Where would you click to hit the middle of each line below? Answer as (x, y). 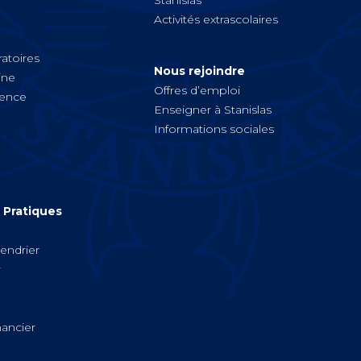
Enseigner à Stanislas (212, 110)
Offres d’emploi (197, 91)
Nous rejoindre (199, 71)
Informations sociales (214, 129)
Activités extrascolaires (216, 20)
